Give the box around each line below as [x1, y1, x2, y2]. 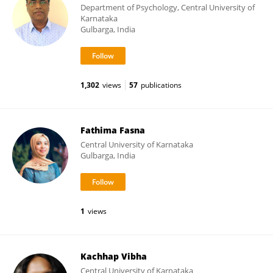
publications [141, 80, 182, 90]
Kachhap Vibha [80, 250, 147, 262]
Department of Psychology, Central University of [80, 2, 255, 13]
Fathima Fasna [80, 124, 145, 136]
